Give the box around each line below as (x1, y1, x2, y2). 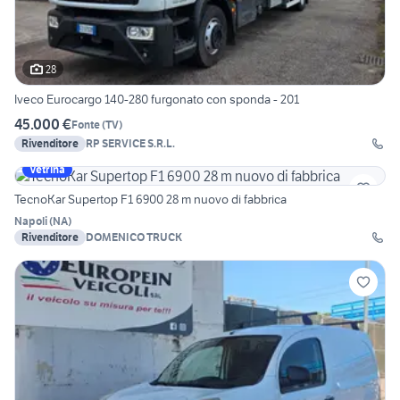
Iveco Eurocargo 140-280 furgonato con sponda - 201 (14, 91, 299, 108)
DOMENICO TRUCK (86, 230, 182, 245)
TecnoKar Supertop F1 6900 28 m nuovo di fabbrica (14, 191, 287, 208)
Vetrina (29, 162, 65, 177)
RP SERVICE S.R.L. (86, 137, 175, 151)
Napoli (14, 214, 47, 229)
